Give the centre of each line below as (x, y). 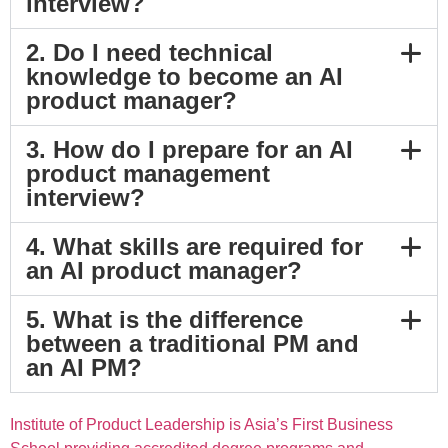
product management (148, 174)
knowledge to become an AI (184, 77)
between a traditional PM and (192, 344)
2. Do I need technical (149, 53)
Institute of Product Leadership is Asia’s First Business (201, 425)
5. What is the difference (164, 320)
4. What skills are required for (194, 247)
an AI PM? (84, 368)
